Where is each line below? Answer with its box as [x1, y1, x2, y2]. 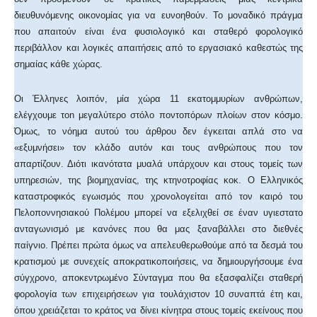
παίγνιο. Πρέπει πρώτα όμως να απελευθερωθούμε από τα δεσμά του [14, 239, 303, 250]
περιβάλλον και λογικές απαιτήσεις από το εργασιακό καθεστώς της [14, 42, 303, 53]
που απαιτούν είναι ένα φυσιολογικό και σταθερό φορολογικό [14, 25, 303, 37]
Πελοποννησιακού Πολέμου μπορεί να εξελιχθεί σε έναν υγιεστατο [14, 207, 303, 218]
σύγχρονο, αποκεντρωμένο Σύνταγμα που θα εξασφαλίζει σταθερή [14, 272, 303, 283]
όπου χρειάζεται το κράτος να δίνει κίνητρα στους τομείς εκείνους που [14, 304, 303, 316]
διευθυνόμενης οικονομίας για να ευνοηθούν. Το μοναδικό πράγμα [14, 9, 303, 21]
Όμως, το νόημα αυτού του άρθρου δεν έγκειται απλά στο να [14, 125, 303, 137]
